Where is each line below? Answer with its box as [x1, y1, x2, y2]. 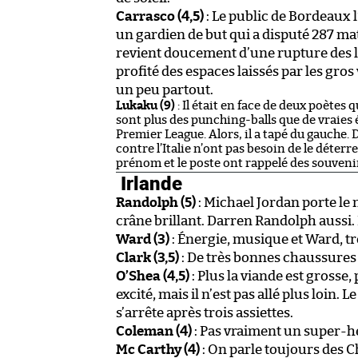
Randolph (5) [116, 195, 196, 209]
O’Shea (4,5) [116, 268, 189, 283]
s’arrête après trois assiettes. [116, 305, 293, 320]
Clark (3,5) [116, 250, 179, 265]
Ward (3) [116, 232, 169, 246]
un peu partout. [116, 82, 213, 97]
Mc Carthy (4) [116, 342, 200, 356]
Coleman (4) [116, 324, 192, 338]
